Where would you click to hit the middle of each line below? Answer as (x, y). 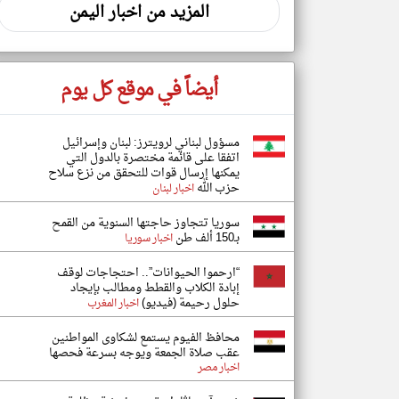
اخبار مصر (218, 368)
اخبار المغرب (113, 304)
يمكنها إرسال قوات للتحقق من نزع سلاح (144, 173)
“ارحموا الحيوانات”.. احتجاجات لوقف (148, 273)
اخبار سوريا (149, 239)
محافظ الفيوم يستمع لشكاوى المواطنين (146, 338)
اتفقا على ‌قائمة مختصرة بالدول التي (153, 158)
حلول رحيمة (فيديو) (189, 303)
